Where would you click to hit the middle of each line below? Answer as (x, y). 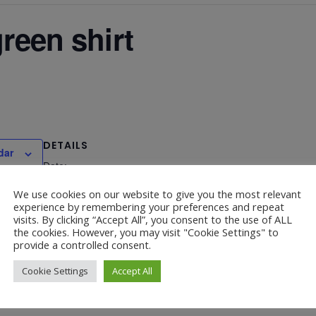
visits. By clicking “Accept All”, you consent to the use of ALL (153, 219)
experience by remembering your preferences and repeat (149, 206)
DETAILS (66, 146)
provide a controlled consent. (82, 244)
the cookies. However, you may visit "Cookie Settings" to (146, 232)
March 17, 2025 (78, 184)
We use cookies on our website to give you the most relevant (157, 194)
